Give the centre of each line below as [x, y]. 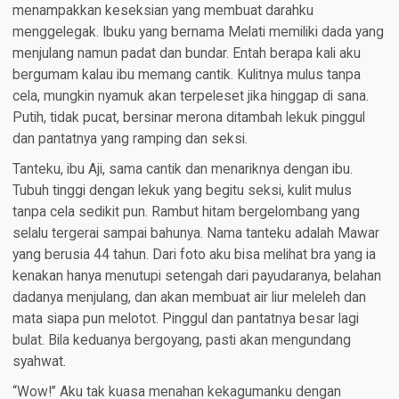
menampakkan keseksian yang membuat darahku [163, 11]
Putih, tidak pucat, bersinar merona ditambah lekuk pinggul [188, 118]
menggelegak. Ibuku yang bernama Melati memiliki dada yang [198, 33]
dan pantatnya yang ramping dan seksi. [130, 139]
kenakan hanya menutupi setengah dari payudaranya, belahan [196, 277]
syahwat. [39, 362]
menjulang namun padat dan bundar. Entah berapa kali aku [186, 54]
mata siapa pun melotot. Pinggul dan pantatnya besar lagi [185, 319]
